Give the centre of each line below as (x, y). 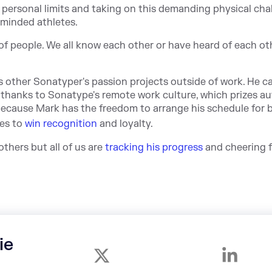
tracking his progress (154, 148)
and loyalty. (125, 124)
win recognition (61, 124)
